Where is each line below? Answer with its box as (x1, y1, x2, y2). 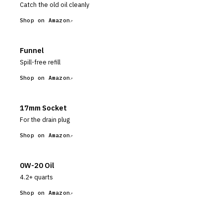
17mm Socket (20, 103, 67, 112)
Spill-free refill (20, 58, 60, 66)
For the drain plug (20, 115, 70, 123)
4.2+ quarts (20, 173, 53, 181)
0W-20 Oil (20, 161, 54, 170)
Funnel (20, 46, 44, 55)
